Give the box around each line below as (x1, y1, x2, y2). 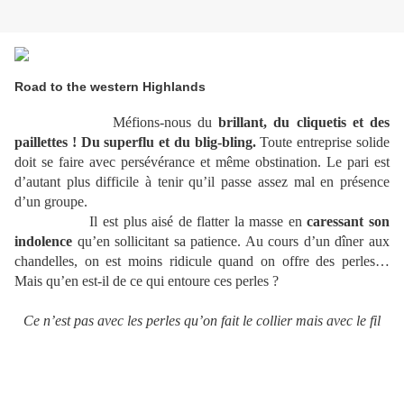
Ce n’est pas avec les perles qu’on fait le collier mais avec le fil (23, 313, 381, 329)
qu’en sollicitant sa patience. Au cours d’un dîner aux (72, 234, 390, 250)
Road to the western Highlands (14, 79, 206, 95)
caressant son (307, 214, 390, 230)
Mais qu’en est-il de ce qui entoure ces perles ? (14, 273, 279, 289)
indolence (14, 234, 72, 250)
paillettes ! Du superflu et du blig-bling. (14, 134, 256, 151)
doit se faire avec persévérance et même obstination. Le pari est (14, 154, 390, 170)
